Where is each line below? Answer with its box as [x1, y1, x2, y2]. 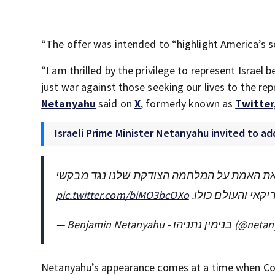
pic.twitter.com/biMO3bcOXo [56, 188, 189, 203]
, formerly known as [141, 96, 236, 111]
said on [96, 96, 134, 111]
